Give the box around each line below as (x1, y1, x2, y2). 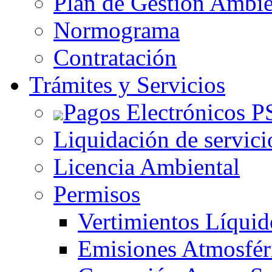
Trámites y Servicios (29, 72, 225, 98)
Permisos (53, 181, 140, 207)
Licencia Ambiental (53, 154, 240, 180)
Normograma (53, 17, 180, 43)
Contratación (53, 44, 177, 70)
